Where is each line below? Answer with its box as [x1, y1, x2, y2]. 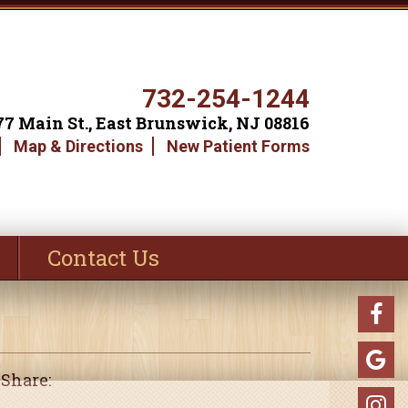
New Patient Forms [167, 136, 311, 156]
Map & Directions [14, 136, 144, 156]
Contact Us [47, 243, 159, 272]
